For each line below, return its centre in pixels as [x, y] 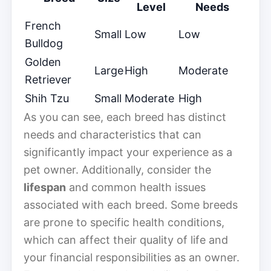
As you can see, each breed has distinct [125, 117]
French [43, 25]
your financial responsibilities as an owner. [132, 257]
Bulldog [44, 43]
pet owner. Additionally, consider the [117, 169]
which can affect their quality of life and [126, 240]
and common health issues [136, 187]
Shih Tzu [47, 98]
